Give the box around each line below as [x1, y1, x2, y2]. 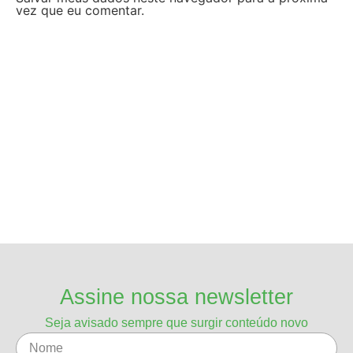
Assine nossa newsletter [60, 285, 293, 310]
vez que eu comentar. [16, 2, 144, 18]
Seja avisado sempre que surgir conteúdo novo [45, 316, 308, 330]
